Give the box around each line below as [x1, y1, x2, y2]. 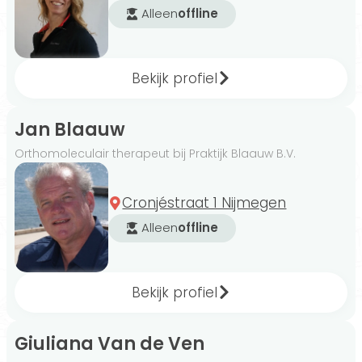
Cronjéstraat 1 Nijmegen [122, 192, 287, 213]
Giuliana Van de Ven [15, 330, 204, 356]
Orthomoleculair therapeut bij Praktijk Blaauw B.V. [15, 145, 296, 162]
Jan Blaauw [15, 116, 125, 142]
